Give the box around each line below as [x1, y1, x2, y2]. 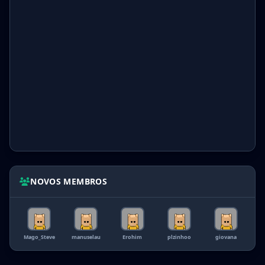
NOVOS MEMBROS [30, 176, 107, 187]
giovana [215, 233, 237, 241]
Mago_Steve [23, 233, 55, 241]
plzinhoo [167, 233, 191, 241]
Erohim [122, 233, 143, 241]
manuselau [71, 233, 101, 241]
